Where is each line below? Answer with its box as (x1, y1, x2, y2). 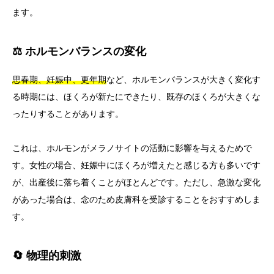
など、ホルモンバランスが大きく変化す (106, 75, 261, 85)
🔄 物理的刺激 (12, 250, 81, 262)
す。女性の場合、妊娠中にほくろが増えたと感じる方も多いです (12, 160, 261, 171)
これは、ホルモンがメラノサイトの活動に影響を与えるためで (12, 143, 252, 154)
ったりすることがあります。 (12, 109, 124, 119)
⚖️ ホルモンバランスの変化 (12, 45, 146, 58)
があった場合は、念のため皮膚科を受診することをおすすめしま (12, 194, 261, 205)
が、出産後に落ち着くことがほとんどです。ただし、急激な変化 (12, 177, 261, 188)
